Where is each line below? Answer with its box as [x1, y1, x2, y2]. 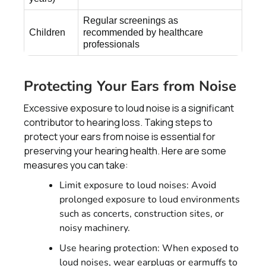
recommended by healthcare [83, 27, 203, 37]
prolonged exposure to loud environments [59, 193, 240, 206]
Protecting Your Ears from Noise [24, 77, 236, 96]
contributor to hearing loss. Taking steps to [24, 116, 213, 129]
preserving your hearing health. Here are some [24, 144, 226, 157]
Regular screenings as [83, 15, 178, 26]
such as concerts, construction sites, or [59, 207, 224, 220]
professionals [83, 39, 140, 49]
